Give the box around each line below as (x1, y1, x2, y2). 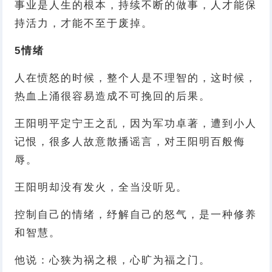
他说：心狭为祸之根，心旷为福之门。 (15, 254, 211, 266)
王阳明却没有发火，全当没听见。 (15, 181, 188, 193)
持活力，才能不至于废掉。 (15, 17, 154, 29)
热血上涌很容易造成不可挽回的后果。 (15, 90, 211, 102)
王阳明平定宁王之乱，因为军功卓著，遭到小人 (15, 117, 257, 129)
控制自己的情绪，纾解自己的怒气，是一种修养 (15, 208, 257, 220)
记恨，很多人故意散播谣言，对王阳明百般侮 (15, 135, 246, 148)
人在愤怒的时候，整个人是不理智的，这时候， (15, 72, 257, 84)
